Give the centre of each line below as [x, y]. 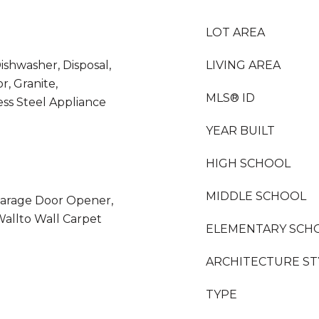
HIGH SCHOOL [248, 163]
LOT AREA [235, 32]
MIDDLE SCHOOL [256, 196]
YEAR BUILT [240, 131]
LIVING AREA [243, 65]
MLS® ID [230, 98]
